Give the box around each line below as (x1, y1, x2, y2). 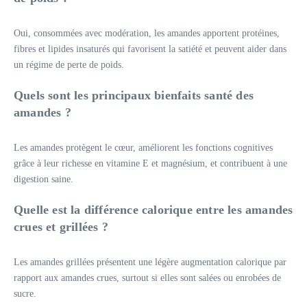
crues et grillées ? (14, 219, 108, 234)
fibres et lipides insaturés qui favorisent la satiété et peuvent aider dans (14, 43, 286, 54)
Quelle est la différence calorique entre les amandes (14, 202, 293, 217)
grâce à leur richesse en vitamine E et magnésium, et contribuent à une (14, 158, 287, 169)
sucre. (14, 288, 36, 299)
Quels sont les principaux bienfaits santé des (14, 88, 254, 102)
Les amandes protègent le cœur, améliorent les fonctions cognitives (14, 142, 273, 153)
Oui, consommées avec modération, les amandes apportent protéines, (14, 27, 280, 38)
